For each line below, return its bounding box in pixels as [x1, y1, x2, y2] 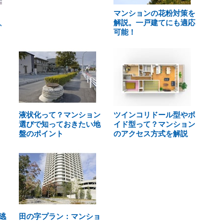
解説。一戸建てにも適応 [113, 18, 195, 27]
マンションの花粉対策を [113, 9, 195, 17]
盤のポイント [19, 129, 63, 138]
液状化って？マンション [19, 111, 101, 119]
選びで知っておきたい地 [19, 120, 101, 128]
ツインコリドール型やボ [113, 111, 195, 119]
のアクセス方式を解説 [113, 129, 188, 138]
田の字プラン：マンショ [19, 212, 101, 221]
